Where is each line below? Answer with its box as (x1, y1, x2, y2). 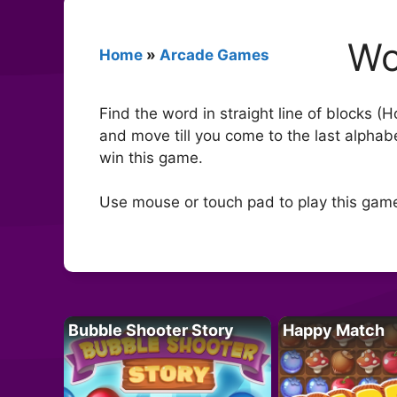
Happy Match (282, 320, 385, 339)
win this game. (99, 148, 203, 167)
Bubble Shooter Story (68, 320, 234, 339)
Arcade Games (160, 45, 269, 64)
